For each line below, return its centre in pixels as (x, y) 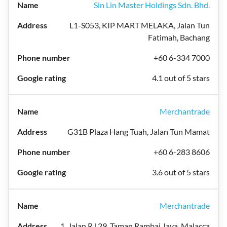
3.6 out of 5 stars (181, 172)
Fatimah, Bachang (179, 37)
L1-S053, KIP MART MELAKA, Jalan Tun (140, 25)
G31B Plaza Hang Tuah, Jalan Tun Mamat (139, 131)
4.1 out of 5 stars (181, 78)
